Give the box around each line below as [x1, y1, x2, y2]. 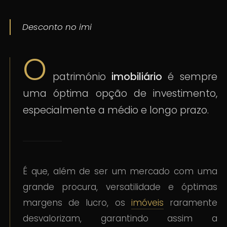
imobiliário [111, 70, 162, 84]
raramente [163, 197, 217, 209]
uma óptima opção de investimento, [23, 87, 217, 101]
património [47, 70, 111, 84]
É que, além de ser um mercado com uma [23, 165, 217, 178]
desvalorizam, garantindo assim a [23, 212, 217, 225]
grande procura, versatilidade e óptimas [23, 181, 217, 194]
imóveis [131, 197, 164, 209]
